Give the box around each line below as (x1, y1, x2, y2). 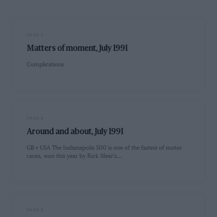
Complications (27, 62, 64, 68)
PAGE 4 (27, 115, 44, 121)
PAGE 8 (27, 207, 44, 213)
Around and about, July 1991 (27, 128, 124, 137)
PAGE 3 (27, 32, 44, 38)
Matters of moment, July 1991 (27, 45, 128, 53)
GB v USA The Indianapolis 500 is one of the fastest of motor (27, 145, 183, 152)
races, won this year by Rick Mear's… (27, 153, 122, 160)
